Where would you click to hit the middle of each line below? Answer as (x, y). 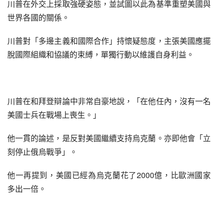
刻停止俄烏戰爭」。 (42, 152)
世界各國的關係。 (38, 17)
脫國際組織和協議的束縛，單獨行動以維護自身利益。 (101, 54)
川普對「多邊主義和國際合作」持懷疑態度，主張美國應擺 (109, 41)
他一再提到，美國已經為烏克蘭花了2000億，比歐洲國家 (109, 175)
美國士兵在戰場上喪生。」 (54, 115)
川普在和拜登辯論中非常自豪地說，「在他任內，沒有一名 (109, 101)
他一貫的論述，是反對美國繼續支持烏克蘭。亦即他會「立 (109, 138)
